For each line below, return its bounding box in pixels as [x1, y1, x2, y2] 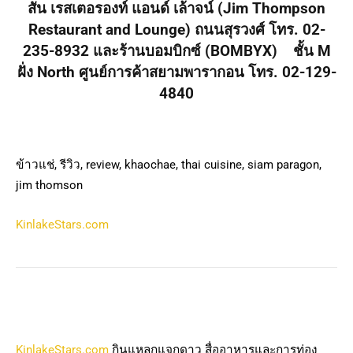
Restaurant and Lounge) [28, 20, 195, 39]
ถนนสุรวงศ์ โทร [194, 20, 294, 39]
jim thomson [16, 178, 83, 193]
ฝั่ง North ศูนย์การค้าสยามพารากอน [17, 63, 244, 81]
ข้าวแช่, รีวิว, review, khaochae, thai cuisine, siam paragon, [16, 158, 321, 173]
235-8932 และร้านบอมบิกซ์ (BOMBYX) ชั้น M [22, 42, 331, 60]
